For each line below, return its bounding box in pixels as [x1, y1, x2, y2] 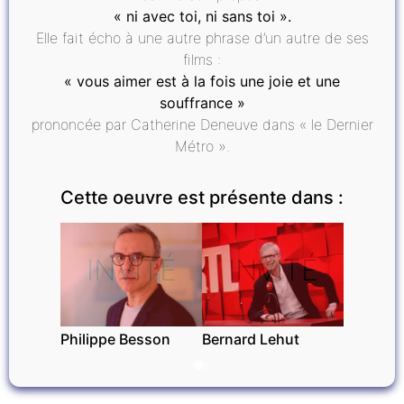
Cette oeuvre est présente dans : [60, 186, 344, 208]
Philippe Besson [60, 329, 170, 348]
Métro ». [174, 136, 230, 155]
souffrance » [159, 93, 245, 112]
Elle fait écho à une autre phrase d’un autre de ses [35, 28, 369, 47]
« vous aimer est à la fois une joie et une [64, 71, 340, 90]
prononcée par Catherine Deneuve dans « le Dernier [31, 115, 373, 133]
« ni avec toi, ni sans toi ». [113, 6, 291, 25]
